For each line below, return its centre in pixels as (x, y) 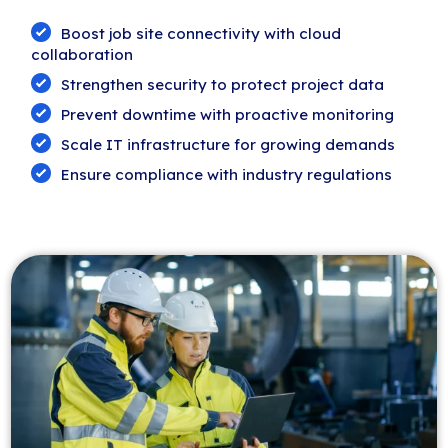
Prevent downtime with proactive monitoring (228, 115)
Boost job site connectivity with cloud (201, 34)
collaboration (82, 55)
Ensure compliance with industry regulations (227, 175)
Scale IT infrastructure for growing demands (228, 145)
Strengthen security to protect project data (223, 85)
